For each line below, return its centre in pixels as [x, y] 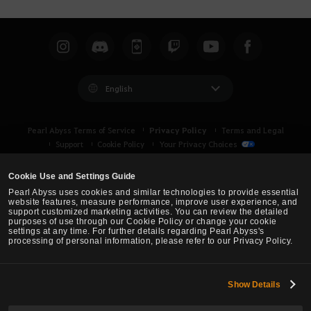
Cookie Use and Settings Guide [72, 177]
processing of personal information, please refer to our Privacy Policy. [151, 241]
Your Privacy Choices [199, 144]
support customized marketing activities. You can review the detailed [149, 212]
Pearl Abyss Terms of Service [81, 130]
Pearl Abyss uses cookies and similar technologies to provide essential [154, 193]
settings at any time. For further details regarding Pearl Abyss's [136, 232]
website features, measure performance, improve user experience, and [153, 202]
